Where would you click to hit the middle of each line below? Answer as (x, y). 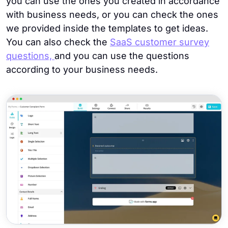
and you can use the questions (122, 56)
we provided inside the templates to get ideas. (107, 28)
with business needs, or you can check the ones (112, 15)
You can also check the (58, 42)
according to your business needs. (82, 70)
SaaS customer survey (160, 42)
